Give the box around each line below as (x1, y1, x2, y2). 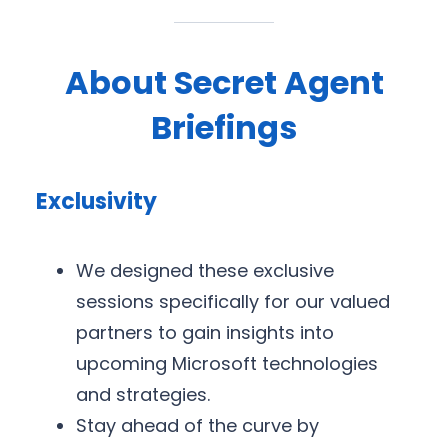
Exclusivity (36, 186, 157, 218)
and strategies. (76, 382, 210, 408)
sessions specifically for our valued (76, 289, 390, 315)
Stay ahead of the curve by (76, 413, 319, 439)
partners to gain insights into (76, 320, 334, 346)
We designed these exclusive (76, 258, 334, 284)
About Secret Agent (64, 59, 384, 105)
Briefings (151, 104, 297, 150)
